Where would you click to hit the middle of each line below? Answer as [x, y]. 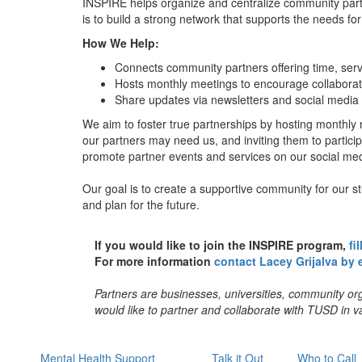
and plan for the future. [141, 205]
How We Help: [121, 43]
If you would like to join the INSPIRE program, [222, 245]
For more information [154, 261]
